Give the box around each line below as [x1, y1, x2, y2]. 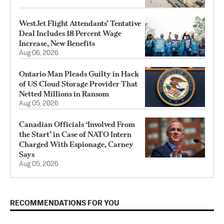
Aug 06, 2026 [19, 49, 58, 56]
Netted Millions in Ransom [19, 88, 109, 98]
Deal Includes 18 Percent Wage [19, 28, 121, 38]
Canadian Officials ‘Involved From [19, 119, 135, 129]
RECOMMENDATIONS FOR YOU [10, 199, 119, 207]
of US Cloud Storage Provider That [19, 78, 137, 88]
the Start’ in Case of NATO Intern [19, 129, 131, 139]
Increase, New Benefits [19, 38, 95, 48]
